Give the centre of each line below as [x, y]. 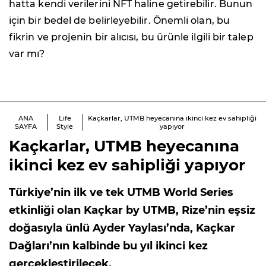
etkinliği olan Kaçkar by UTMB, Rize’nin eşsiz [132, 210]
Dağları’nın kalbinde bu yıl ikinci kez [108, 246]
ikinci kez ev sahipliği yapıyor [127, 165]
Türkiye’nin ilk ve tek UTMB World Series [121, 192]
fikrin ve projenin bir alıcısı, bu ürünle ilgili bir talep [131, 37]
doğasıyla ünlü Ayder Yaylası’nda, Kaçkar [122, 228]
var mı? [27, 53]
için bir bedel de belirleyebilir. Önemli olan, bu [119, 20]
